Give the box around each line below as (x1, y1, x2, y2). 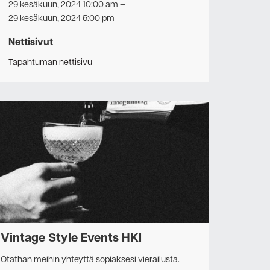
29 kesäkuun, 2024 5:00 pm (8, 13, 115, 25)
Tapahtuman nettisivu (8, 56, 92, 69)
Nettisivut (8, 36, 53, 50)
